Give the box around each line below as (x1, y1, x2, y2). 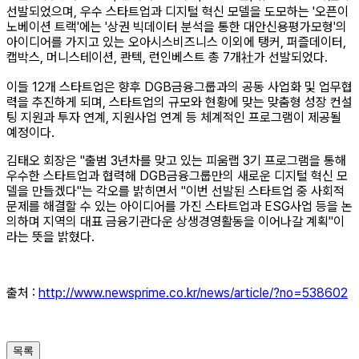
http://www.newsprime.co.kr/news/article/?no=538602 (38, 285, 348, 301)
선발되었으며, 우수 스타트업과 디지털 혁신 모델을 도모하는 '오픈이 (6, 4, 349, 20)
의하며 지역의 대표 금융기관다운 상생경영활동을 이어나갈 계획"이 (6, 214, 345, 230)
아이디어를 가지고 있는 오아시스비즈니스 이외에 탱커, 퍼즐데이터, (6, 34, 346, 50)
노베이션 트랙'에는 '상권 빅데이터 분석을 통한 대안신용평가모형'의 (6, 19, 347, 35)
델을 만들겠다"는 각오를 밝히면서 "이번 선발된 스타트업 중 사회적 (6, 184, 345, 200)
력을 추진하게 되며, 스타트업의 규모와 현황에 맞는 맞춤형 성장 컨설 (6, 95, 353, 111)
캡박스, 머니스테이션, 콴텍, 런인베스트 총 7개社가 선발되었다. (6, 50, 331, 66)
